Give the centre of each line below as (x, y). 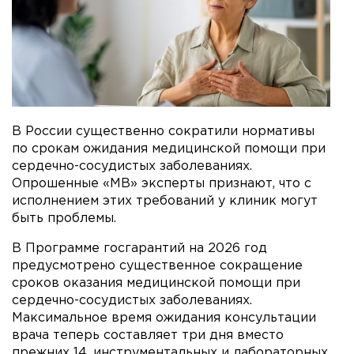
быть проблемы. (64, 218)
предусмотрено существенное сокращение (157, 265)
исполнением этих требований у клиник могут (165, 201)
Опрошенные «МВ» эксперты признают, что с (162, 183)
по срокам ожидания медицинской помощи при (169, 149)
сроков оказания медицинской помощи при (156, 283)
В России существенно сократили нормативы (163, 131)
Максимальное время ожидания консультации (164, 318)
